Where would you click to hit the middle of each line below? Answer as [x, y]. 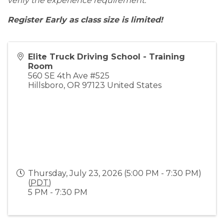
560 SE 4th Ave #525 [69, 75]
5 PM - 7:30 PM [58, 192]
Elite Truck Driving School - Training [106, 56]
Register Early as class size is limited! [85, 19]
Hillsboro [46, 85]
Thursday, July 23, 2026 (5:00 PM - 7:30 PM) [115, 173]
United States [134, 85]
